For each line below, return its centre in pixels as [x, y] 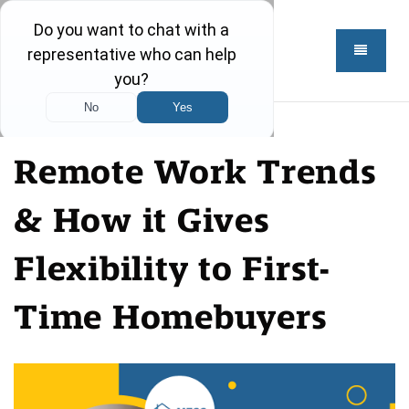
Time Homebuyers [171, 317]
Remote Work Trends [195, 172]
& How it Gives [142, 220]
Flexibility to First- [172, 269]
